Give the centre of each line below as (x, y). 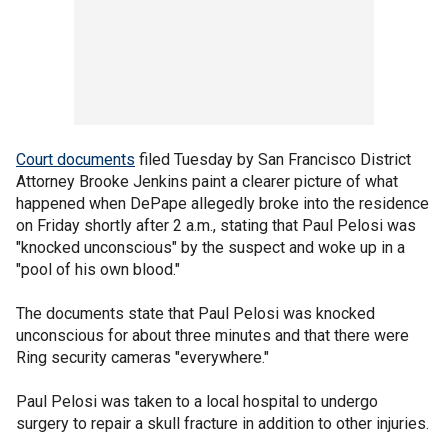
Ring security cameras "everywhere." (142, 357)
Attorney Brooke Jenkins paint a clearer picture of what (207, 181)
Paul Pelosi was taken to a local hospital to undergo (197, 401)
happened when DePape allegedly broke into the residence (222, 203)
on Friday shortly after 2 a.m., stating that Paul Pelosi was (216, 225)
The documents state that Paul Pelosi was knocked (195, 313)
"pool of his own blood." (98, 269)
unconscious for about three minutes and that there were (212, 335)
